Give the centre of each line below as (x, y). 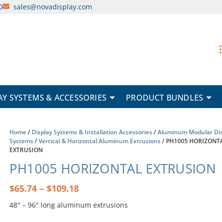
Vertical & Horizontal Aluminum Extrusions (99, 141)
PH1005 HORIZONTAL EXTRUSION (112, 168)
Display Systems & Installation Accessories (92, 132)
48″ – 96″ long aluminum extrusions (68, 205)
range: (93, 198)
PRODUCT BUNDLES (165, 98)
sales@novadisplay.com (53, 6)
